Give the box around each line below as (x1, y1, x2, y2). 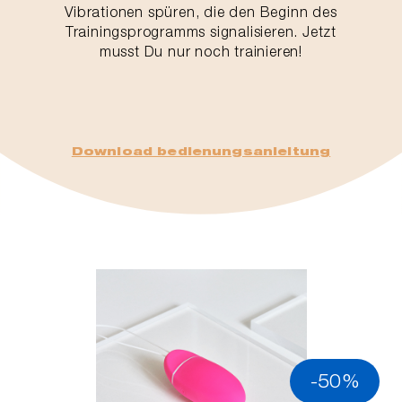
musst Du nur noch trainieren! (99, 43, 303, 59)
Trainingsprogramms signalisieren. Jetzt (65, 23, 337, 39)
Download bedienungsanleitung (71, 144, 331, 158)
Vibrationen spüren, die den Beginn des (65, 4, 337, 20)
